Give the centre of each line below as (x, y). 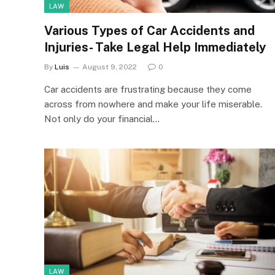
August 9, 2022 (110, 67)
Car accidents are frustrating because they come (148, 89)
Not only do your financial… (102, 118)
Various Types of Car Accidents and (149, 30)
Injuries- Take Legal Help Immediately (155, 47)
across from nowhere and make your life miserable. (153, 104)
